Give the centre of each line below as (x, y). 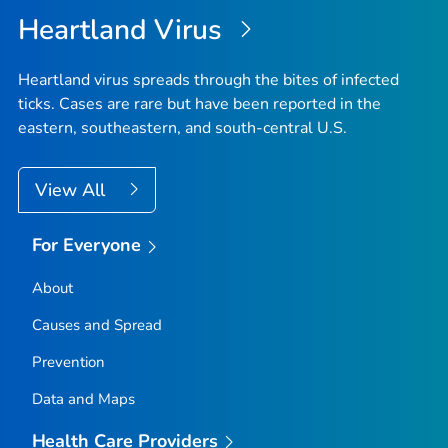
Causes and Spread (96, 324)
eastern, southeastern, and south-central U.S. (182, 127)
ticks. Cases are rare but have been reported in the (199, 103)
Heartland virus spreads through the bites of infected (208, 79)
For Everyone (86, 244)
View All (72, 189)
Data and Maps (83, 398)
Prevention (68, 361)
